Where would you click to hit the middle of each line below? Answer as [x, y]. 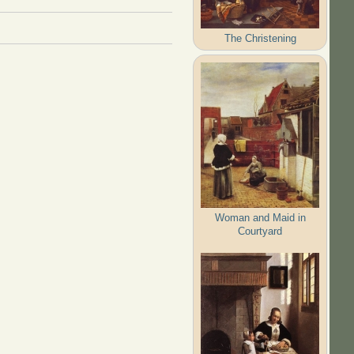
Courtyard [260, 231]
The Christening [260, 38]
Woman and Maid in [260, 217]
